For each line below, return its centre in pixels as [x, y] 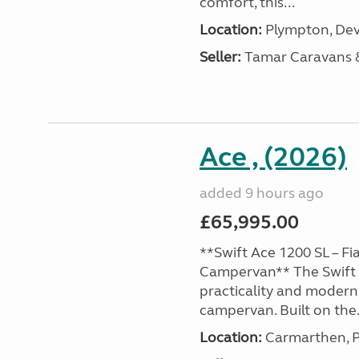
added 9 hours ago [261, 193]
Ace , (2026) [273, 157]
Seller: [220, 57]
